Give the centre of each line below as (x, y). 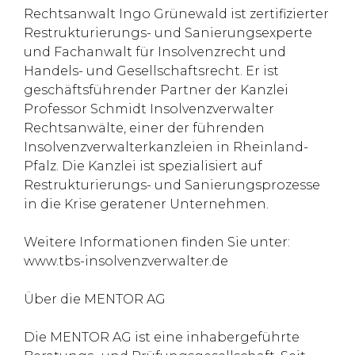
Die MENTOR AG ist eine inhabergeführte (162, 337)
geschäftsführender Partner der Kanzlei (156, 90)
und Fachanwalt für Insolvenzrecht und (155, 52)
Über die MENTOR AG (95, 299)
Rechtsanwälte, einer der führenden (144, 128)
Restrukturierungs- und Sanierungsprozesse (172, 185)
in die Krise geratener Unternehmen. (146, 204)
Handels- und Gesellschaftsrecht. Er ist (151, 71)
